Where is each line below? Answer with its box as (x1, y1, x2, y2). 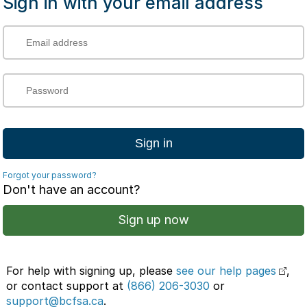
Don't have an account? (3, 182, 140, 197)
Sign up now (118, 212, 189, 227)
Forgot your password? (3, 169, 97, 180)
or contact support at (6, 279, 127, 293)
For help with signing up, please (6, 264, 176, 278)
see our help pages (176, 264, 276, 278)
